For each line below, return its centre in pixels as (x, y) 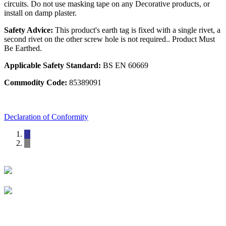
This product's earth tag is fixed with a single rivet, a (138, 30)
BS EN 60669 (125, 66)
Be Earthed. (23, 48)
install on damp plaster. (40, 13)
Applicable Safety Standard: (52, 66)
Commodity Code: (36, 83)
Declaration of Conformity (46, 117)
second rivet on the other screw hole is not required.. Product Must (109, 39)
